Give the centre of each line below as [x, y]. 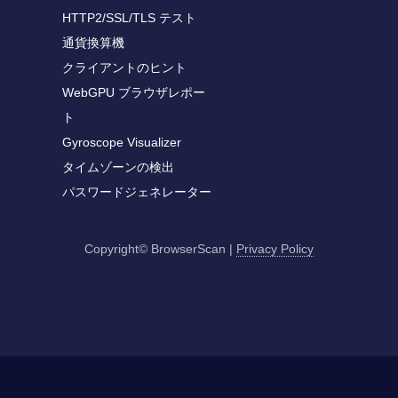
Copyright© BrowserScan [155, 249]
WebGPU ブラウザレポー [134, 92]
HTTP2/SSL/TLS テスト [129, 18]
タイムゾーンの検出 [118, 167]
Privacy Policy [275, 249]
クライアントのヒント [124, 68]
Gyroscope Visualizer [122, 142]
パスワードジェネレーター [137, 192]
